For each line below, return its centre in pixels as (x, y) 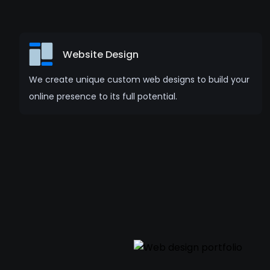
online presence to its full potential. (103, 96)
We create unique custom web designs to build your (139, 80)
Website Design (101, 54)
